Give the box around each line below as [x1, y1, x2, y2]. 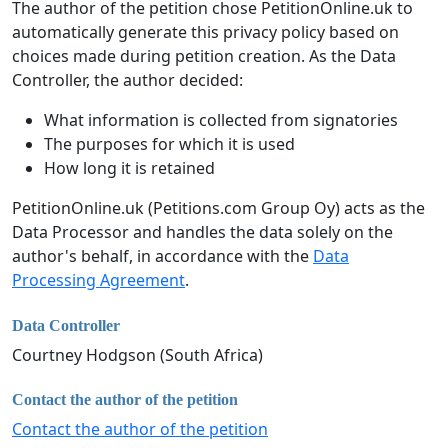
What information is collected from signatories [44, 109, 398, 132]
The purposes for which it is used [44, 133, 295, 156]
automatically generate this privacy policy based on [12, 21, 399, 44]
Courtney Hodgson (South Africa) [12, 343, 263, 366]
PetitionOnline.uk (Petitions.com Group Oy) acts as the [12, 197, 425, 220]
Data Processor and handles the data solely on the [12, 221, 393, 244]
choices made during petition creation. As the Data [12, 45, 396, 68]
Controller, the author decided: [12, 69, 243, 92]
